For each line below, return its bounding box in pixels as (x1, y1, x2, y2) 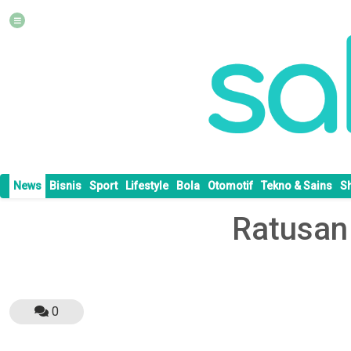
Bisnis (49, 179, 81, 193)
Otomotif (208, 179, 253, 193)
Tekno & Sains (261, 179, 332, 193)
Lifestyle (125, 179, 168, 193)
